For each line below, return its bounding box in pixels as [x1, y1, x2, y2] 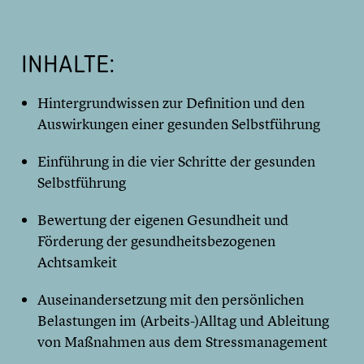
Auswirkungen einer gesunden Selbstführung [37, 115, 320, 134]
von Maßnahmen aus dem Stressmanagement [37, 332, 327, 352]
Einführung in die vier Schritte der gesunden [37, 152, 315, 171]
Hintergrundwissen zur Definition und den [37, 93, 305, 113]
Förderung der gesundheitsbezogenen [37, 232, 275, 251]
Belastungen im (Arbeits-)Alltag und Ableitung [37, 311, 329, 331]
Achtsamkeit [37, 253, 117, 272]
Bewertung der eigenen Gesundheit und [37, 210, 288, 230]
